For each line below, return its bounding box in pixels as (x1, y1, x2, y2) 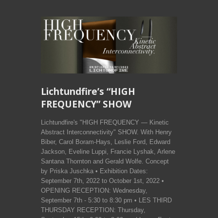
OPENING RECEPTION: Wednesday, (41, 186, 147, 194)
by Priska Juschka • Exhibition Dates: (41, 167, 148, 175)
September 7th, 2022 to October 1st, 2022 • (41, 177, 164, 184)
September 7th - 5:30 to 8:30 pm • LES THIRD (41, 196, 172, 204)
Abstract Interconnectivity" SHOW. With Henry (41, 128, 172, 136)
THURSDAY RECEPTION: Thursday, (41, 206, 145, 214)
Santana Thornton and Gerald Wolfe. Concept (41, 157, 169, 165)
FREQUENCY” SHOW (41, 97, 131, 110)
